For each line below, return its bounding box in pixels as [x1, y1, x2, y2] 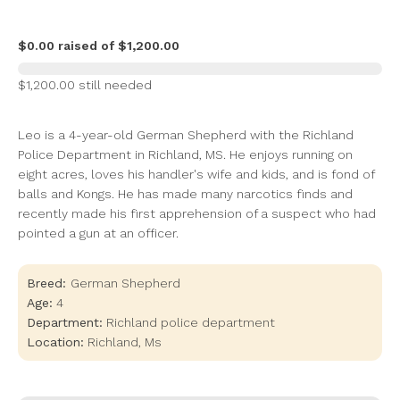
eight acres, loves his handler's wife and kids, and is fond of [18, 166, 374, 181]
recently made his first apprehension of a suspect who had [18, 205, 376, 221]
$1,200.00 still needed [18, 77, 152, 92]
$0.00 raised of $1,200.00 [18, 37, 179, 53]
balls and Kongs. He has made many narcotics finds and [18, 186, 353, 201]
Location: [27, 334, 84, 349]
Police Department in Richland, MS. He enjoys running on [18, 146, 353, 162]
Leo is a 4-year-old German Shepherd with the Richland [18, 127, 354, 142]
